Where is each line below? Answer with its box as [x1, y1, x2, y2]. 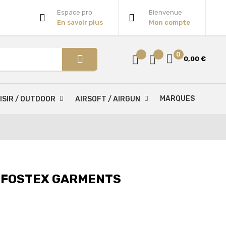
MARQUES [160, 94, 195, 103]
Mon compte [148, 19, 190, 26]
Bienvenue [148, 9, 182, 16]
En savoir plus [56, 19, 103, 26]
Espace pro [56, 9, 92, 16]
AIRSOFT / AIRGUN [75, 95, 140, 103]
